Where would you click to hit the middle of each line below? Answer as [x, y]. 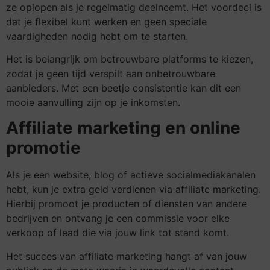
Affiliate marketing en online [123, 128]
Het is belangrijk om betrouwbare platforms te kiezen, [130, 59]
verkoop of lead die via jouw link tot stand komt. [118, 233]
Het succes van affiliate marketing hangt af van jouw [127, 256]
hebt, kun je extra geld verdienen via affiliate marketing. [133, 190]
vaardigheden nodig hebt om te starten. [97, 36]
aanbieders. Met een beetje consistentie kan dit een [124, 88]
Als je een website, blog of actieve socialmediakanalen [131, 175]
